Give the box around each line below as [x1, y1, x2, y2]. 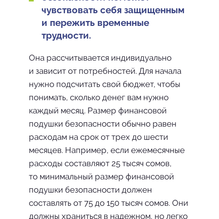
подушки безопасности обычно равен [29, 119, 176, 129]
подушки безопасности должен [29, 185, 152, 195]
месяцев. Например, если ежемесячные [29, 145, 185, 155]
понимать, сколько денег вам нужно [29, 92, 169, 102]
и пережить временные [42, 17, 149, 28]
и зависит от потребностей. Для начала [29, 66, 181, 76]
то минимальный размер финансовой [29, 172, 174, 181]
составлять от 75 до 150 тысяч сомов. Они [29, 198, 188, 208]
